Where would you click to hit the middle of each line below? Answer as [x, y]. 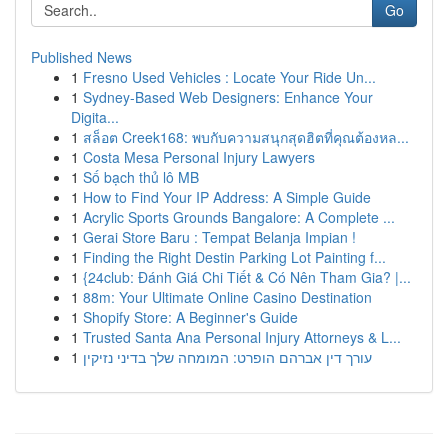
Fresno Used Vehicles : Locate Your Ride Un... [229, 77]
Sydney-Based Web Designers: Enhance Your [228, 97]
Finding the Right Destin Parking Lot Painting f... [234, 257]
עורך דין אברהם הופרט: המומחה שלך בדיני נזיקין [227, 357]
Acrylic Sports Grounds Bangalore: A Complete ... [239, 217]
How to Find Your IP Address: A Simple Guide [227, 197]
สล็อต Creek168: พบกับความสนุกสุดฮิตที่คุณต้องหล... [246, 137]
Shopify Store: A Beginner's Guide [190, 317]
